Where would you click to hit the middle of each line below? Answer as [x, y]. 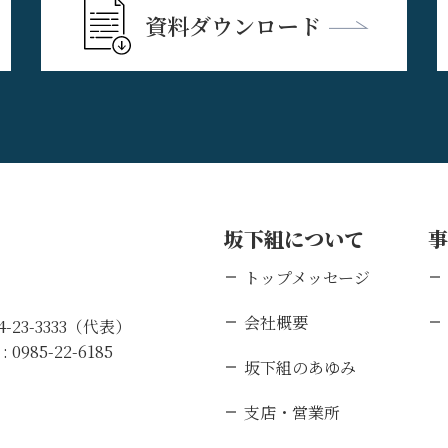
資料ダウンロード [232, 25]
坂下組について [294, 238]
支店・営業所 [292, 412]
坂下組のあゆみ [300, 367]
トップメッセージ [307, 277]
